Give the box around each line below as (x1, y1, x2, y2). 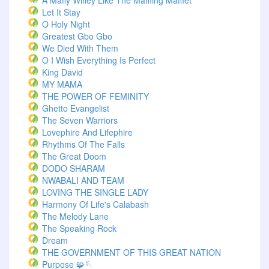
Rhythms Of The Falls (42, 138, 125, 150)
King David (42, 66, 83, 78)
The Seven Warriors (42, 114, 118, 126)
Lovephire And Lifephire (42, 126, 133, 138)
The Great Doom (42, 150, 106, 162)
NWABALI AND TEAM (42, 174, 124, 186)
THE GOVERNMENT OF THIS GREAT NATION (42, 246, 221, 258)
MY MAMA (42, 78, 82, 90)
